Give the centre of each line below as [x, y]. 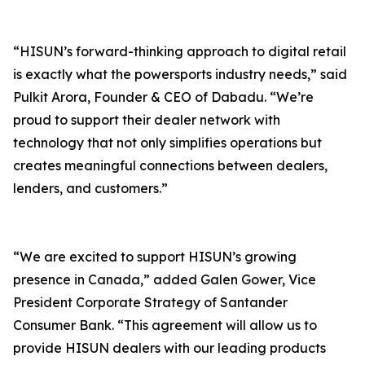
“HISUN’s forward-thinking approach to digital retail [180, 52]
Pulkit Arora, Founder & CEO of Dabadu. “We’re [163, 97]
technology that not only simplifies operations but [167, 143]
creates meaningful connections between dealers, [170, 166]
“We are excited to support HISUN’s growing [155, 257]
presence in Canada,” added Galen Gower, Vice [165, 280]
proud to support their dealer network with [147, 120]
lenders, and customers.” [90, 189]
